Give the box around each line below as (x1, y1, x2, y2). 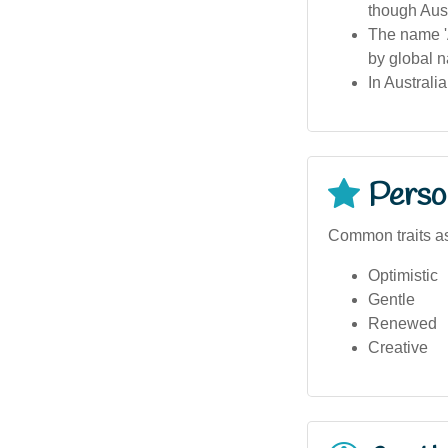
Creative (368, 338, 428, 356)
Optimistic (368, 266, 438, 284)
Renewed (368, 314, 437, 332)
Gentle (368, 290, 415, 308)
